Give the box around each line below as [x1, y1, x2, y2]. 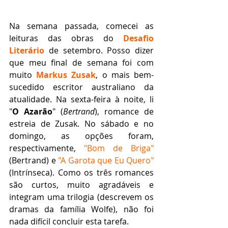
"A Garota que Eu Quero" [58, 155, 154, 166]
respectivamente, [9, 142, 84, 154]
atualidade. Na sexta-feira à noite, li [9, 94, 154, 105]
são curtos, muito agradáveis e [9, 179, 154, 191]
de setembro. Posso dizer [44, 45, 154, 56]
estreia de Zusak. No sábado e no [9, 118, 154, 130]
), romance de [95, 106, 154, 118]
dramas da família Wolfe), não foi [9, 204, 154, 215]
